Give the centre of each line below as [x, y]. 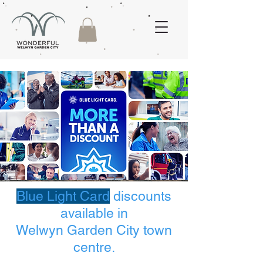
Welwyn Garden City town [94, 230]
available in [94, 213]
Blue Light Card [63, 196]
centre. [94, 247]
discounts [141, 196]
